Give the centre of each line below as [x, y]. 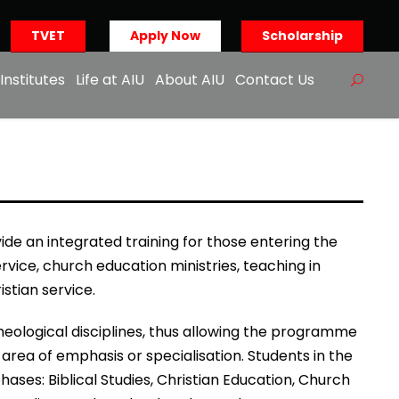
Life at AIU [110, 80]
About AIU [190, 80]
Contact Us [275, 80]
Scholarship [302, 36]
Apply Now [165, 36]
